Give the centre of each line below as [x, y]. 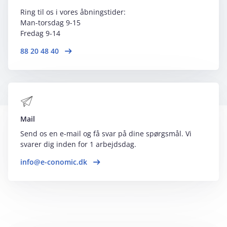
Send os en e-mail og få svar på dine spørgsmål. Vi [106, 134]
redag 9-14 [42, 33]
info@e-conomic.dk [54, 162]
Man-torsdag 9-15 [51, 23]
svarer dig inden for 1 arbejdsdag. [78, 144]
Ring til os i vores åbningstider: [74, 12]
